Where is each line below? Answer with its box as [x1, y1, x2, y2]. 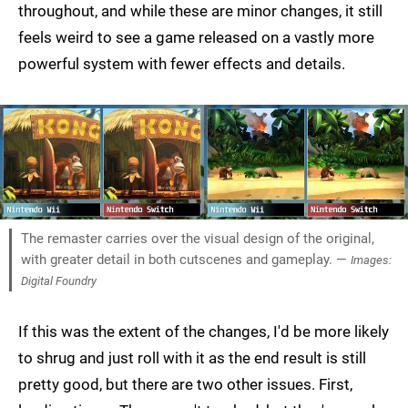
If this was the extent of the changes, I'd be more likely [18, 322, 389, 342]
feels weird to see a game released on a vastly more [18, 28, 374, 47]
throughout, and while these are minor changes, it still [18, 2, 382, 21]
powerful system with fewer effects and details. [18, 55, 345, 74]
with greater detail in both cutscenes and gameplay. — [21, 251, 351, 269]
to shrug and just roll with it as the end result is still [18, 349, 366, 368]
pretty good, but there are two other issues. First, [18, 375, 352, 394]
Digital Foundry [21, 274, 97, 289]
